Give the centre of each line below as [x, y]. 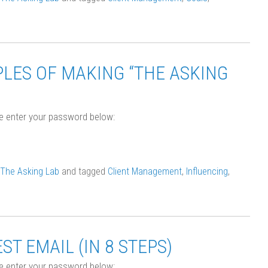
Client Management [145, 172]
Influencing [207, 172]
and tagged [83, 172]
